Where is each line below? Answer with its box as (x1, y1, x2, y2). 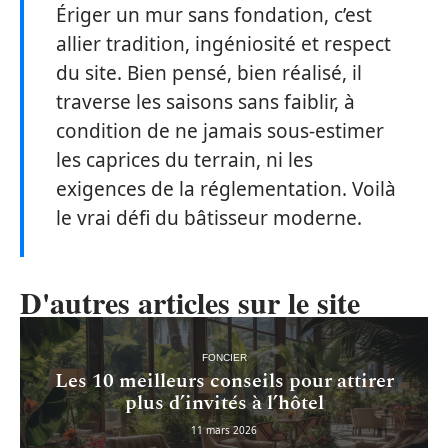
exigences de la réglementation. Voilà (56, 176, 396, 203)
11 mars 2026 (191, 422, 257, 437)
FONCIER (201, 351, 247, 363)
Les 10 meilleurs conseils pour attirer (54, 365, 394, 396)
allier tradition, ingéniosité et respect (56, 31, 391, 58)
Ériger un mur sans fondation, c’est (56, 2, 372, 29)
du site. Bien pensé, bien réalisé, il (56, 60, 362, 87)
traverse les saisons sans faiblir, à (56, 89, 355, 116)
